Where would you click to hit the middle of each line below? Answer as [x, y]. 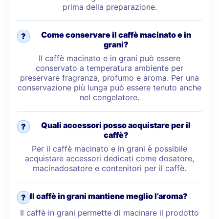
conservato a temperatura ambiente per [109, 68]
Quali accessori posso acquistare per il [116, 125]
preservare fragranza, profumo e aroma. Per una [109, 78]
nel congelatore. [109, 97]
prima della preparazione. [109, 7]
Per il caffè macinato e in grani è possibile [109, 149]
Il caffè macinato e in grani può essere [109, 58]
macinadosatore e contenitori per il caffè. [109, 168]
